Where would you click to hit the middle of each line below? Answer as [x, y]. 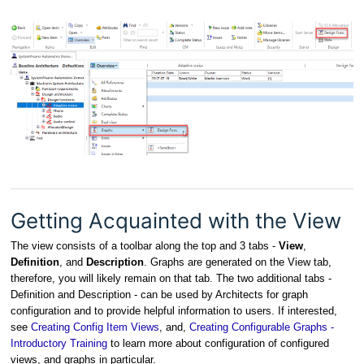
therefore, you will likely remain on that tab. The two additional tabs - [171, 278]
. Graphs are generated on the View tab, [238, 262]
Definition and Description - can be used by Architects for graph [159, 294]
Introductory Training [59, 343]
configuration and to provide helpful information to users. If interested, [174, 310]
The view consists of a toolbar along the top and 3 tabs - [145, 245]
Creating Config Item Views [95, 327]
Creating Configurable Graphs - [262, 327]
